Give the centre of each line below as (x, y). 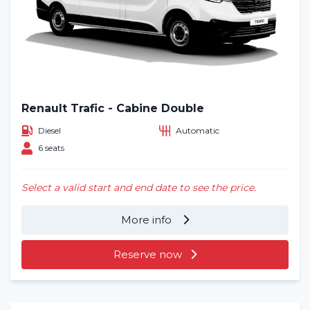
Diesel (49, 130)
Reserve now (148, 254)
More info (148, 219)
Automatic (198, 130)
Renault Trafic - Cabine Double (113, 108)
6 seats (51, 148)
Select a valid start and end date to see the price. (139, 187)
